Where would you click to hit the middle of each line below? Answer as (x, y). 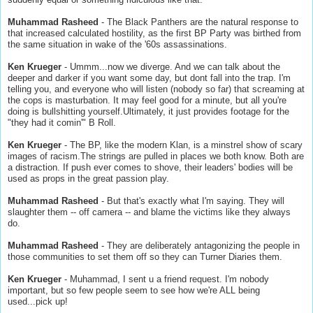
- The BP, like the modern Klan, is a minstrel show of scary (182, 145)
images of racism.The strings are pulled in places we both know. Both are (156, 156)
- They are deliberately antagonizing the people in (199, 245)
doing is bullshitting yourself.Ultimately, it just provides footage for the (148, 111)
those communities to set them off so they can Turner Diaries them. (145, 256)
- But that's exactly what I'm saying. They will (193, 201)
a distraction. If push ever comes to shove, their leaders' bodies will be (150, 167)
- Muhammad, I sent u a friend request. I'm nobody (165, 279)
